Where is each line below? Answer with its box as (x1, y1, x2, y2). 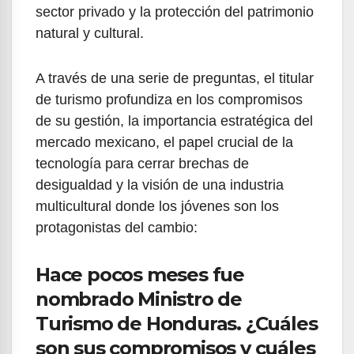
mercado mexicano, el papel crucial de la (36, 134, 293, 150)
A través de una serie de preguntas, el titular (36, 70, 314, 86)
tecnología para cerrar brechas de (36, 155, 249, 171)
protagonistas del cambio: (36, 219, 198, 235)
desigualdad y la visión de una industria (36, 176, 284, 193)
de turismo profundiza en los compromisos (36, 91, 303, 107)
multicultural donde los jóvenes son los (36, 198, 279, 214)
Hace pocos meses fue (36, 262, 245, 286)
